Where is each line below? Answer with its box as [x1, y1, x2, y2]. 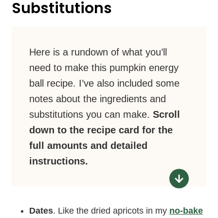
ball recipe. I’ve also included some [29, 78, 180, 89]
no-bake [169, 206, 203, 216]
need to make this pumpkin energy [29, 62, 179, 73]
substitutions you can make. [29, 109, 153, 120]
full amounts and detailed [29, 140, 147, 151]
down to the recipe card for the [29, 125, 173, 135]
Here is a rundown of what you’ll [29, 47, 167, 57]
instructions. [29, 156, 88, 166]
